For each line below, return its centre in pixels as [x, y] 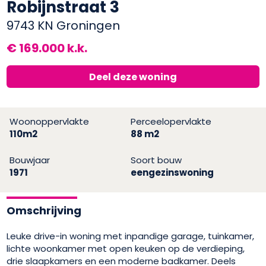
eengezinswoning [172, 172]
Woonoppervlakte [50, 121]
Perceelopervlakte [171, 121]
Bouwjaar [30, 160]
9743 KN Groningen [64, 25]
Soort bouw [156, 160]
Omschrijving [44, 210]
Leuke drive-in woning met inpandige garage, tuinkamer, [131, 236]
